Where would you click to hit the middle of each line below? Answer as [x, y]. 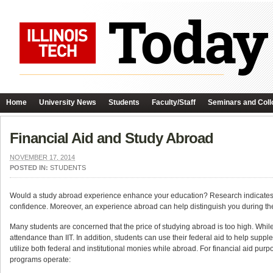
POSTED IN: [30, 168]
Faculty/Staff [174, 102]
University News [68, 102]
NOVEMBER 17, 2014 [42, 157]
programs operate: [40, 260]
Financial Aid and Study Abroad [112, 138]
